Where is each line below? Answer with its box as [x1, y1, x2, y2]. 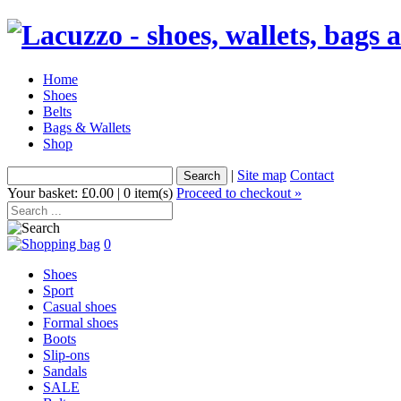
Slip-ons [43, 346, 90, 363]
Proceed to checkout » [176, 184, 302, 200]
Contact [290, 166, 334, 183]
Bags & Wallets [43, 119, 131, 135]
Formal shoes [43, 314, 118, 330]
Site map [237, 166, 286, 183]
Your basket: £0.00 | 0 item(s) [7, 184, 176, 200]
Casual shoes [43, 298, 116, 314]
